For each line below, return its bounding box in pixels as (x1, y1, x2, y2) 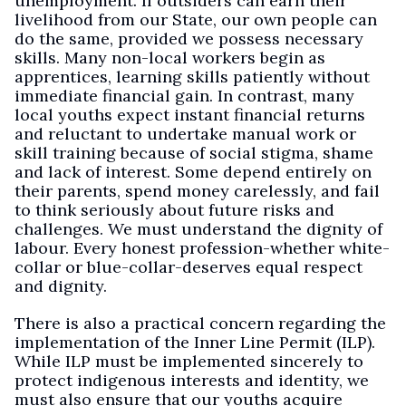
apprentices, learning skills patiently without (14, 66, 370, 87)
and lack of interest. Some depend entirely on (14, 161, 372, 182)
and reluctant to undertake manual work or (14, 123, 356, 144)
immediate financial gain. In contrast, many (14, 85, 354, 106)
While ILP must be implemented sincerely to (14, 351, 363, 372)
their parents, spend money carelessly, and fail (14, 180, 380, 201)
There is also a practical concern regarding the (14, 313, 386, 333)
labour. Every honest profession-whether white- (14, 237, 390, 258)
